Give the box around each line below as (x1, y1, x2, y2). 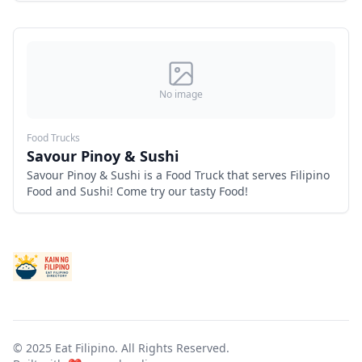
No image (159, 87, 203, 101)
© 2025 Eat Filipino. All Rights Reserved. (13, 340, 229, 356)
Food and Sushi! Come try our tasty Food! (27, 183, 248, 199)
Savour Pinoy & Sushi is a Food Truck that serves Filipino (27, 167, 330, 183)
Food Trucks (27, 131, 80, 145)
